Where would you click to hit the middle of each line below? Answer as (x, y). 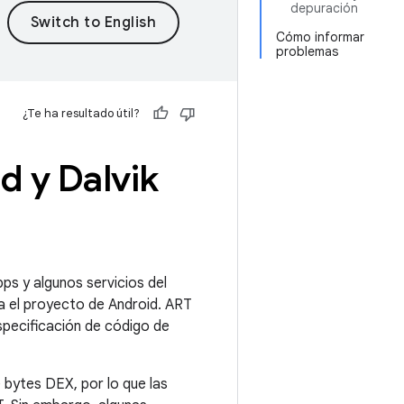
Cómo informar (320, 37)
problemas (307, 51)
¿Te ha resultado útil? (81, 113)
